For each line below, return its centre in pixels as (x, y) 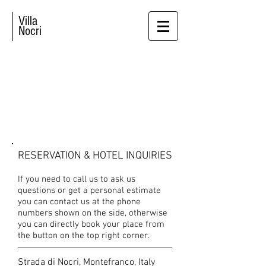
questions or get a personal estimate (89, 191)
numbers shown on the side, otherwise (93, 213)
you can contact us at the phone (79, 202)
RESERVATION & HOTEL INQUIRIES (95, 156)
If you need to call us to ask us (77, 179)
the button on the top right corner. (84, 236)
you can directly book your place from (91, 224)
